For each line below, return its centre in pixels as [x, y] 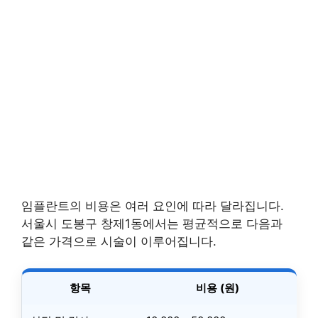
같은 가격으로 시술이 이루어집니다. [119, 241]
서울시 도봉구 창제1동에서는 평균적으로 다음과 [152, 223]
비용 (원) [217, 288]
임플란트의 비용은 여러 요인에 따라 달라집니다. [153, 205]
